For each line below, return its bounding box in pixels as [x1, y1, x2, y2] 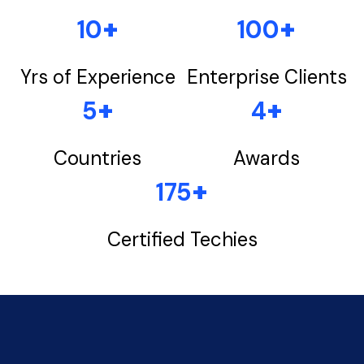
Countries [54, 145, 141, 171]
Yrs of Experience [19, 64, 175, 89]
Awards [233, 145, 300, 171]
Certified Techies [106, 227, 258, 252]
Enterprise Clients [186, 64, 347, 89]
